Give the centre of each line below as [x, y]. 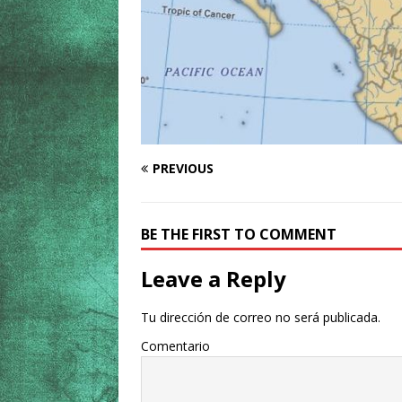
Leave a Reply [214, 279]
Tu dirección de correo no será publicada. [261, 317]
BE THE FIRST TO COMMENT [239, 234]
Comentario [175, 346]
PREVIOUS [183, 168]
